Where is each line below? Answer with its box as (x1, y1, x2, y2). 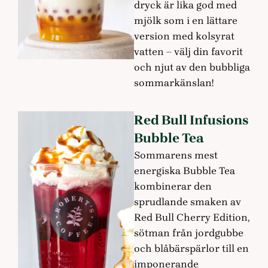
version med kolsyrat (134, 30, 234, 42)
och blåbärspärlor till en (134, 242, 249, 254)
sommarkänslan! (134, 77, 214, 89)
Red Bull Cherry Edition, (134, 211, 249, 223)
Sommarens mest (134, 148, 218, 161)
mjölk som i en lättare (134, 14, 237, 27)
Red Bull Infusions (134, 112, 248, 128)
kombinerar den (134, 179, 212, 192)
